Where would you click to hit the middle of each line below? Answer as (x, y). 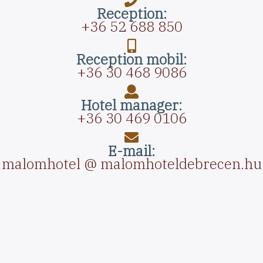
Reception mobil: (131, 60)
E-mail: (131, 151)
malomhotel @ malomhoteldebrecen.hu (131, 164)
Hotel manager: (131, 105)
